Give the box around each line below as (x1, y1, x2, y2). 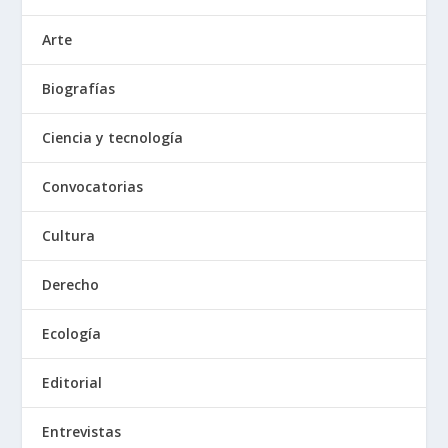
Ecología (42, 324, 102, 344)
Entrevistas (42, 422, 122, 442)
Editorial (42, 373, 103, 393)
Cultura (42, 226, 96, 246)
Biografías (42, 79, 116, 99)
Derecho (42, 275, 100, 295)
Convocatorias (42, 177, 144, 197)
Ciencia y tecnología (42, 128, 184, 148)
